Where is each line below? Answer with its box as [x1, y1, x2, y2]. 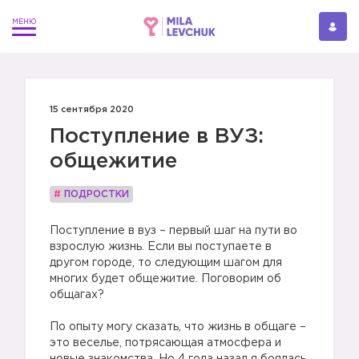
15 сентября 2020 [50, 106, 134, 114]
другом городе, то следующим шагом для [50, 258, 282, 268]
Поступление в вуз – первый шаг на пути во [50, 226, 297, 236]
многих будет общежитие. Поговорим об [50, 274, 281, 284]
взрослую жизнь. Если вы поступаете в [50, 242, 272, 252]
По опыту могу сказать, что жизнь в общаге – [50, 322, 306, 332]
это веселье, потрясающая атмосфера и [50, 338, 281, 348]
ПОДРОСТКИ [64, 190, 129, 199]
